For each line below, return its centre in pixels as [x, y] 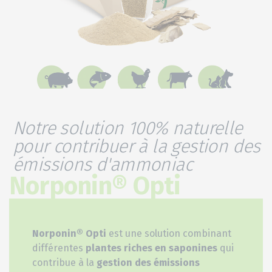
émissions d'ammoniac [103, 165]
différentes [59, 248]
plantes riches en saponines [151, 248]
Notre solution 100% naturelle [128, 128]
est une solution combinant [169, 234]
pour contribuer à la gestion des [137, 147]
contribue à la [64, 263]
